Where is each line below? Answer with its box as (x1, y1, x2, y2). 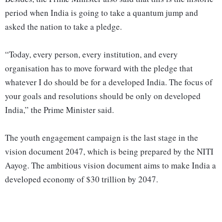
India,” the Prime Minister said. (5, 104, 117, 116)
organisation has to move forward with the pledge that (5, 62, 193, 74)
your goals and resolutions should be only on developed (5, 90, 201, 102)
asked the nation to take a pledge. (5, 21, 122, 33)
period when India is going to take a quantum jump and (5, 7, 198, 19)
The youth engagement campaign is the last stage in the (5, 132, 198, 144)
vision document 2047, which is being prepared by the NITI (5, 146, 214, 158)
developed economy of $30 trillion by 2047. (5, 173, 161, 185)
